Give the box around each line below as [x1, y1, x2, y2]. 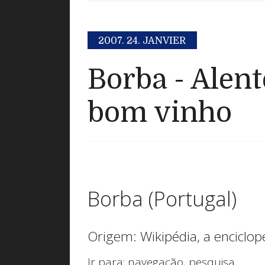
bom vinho [88, 96, 232, 128]
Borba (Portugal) [88, 185, 237, 213]
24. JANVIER [127, 35, 186, 47]
